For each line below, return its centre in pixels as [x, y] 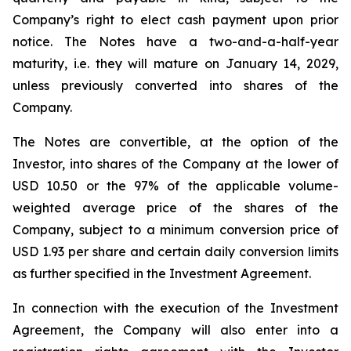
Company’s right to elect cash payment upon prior [175, 20]
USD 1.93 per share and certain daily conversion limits [175, 251]
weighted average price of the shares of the [175, 208]
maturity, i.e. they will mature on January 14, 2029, [175, 63]
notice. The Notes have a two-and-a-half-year [175, 42]
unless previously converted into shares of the [175, 85]
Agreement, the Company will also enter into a [175, 330]
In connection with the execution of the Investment [175, 308]
